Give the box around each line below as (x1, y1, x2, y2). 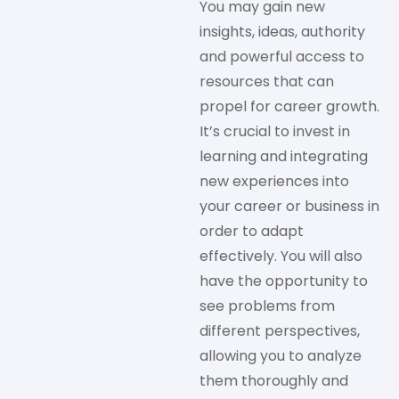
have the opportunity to (199, 271, 368, 292)
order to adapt (199, 221, 304, 242)
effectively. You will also (199, 246, 362, 267)
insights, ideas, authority (199, 21, 365, 43)
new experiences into (199, 171, 349, 192)
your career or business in (199, 196, 379, 217)
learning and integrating (199, 146, 368, 167)
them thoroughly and (199, 370, 348, 392)
